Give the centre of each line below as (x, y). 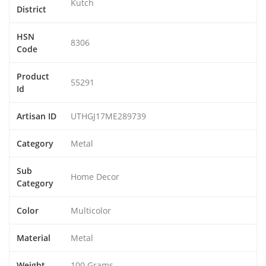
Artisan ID (37, 116)
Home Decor (95, 177)
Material (34, 238)
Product (33, 76)
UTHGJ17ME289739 (108, 116)
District (31, 9)
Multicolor (91, 210)
